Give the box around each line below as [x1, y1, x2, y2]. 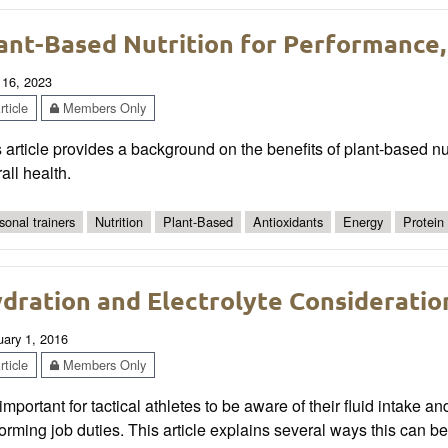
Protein [403, 212, 444, 232]
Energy [343, 212, 383, 232]
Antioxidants [253, 212, 323, 232]
